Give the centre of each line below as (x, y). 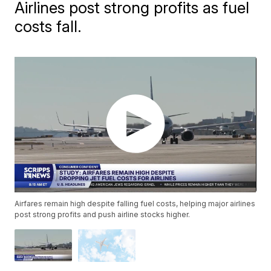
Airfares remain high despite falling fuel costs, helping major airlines (135, 204)
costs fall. (48, 26)
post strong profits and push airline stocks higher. (103, 215)
